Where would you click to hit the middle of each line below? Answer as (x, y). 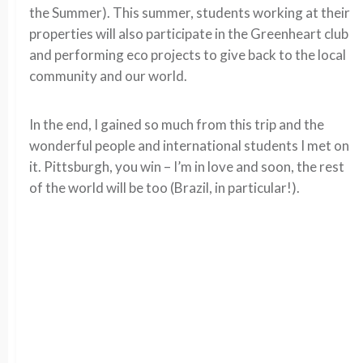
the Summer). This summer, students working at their (190, 13)
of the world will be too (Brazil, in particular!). (164, 188)
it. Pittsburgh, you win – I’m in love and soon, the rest (187, 167)
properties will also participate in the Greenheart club (189, 34)
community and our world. (108, 76)
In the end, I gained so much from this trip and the (177, 124)
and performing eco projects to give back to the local (188, 55)
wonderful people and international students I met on (189, 145)
